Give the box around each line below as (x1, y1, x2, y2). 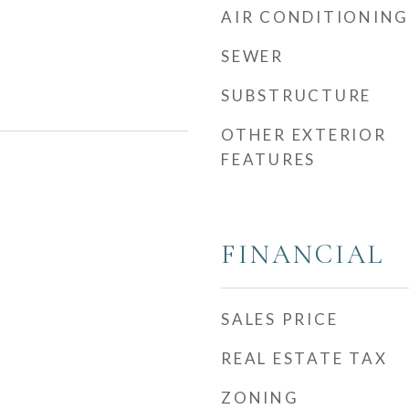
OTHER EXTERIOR (221, 125, 387, 144)
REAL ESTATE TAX (221, 349, 388, 368)
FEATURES (221, 150, 316, 169)
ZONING (221, 388, 299, 407)
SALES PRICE (221, 309, 339, 329)
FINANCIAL (221, 238, 384, 270)
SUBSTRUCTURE (221, 86, 372, 105)
